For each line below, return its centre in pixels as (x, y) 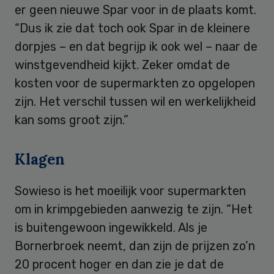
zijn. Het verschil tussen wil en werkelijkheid (135, 102)
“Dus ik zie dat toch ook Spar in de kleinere (132, 28)
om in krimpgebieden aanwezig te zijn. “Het (134, 209)
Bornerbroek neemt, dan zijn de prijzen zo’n (135, 246)
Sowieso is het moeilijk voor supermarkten (130, 191)
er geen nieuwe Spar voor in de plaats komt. (135, 10)
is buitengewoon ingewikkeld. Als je (111, 227)
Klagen (40, 159)
